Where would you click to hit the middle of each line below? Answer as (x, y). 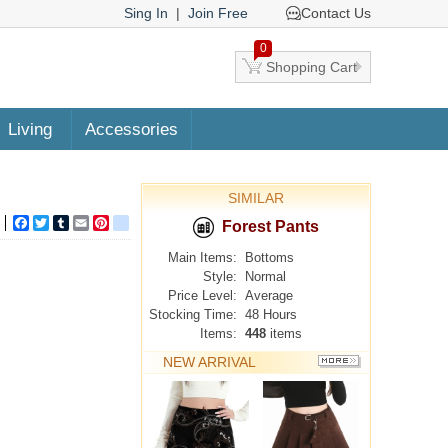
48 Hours (271, 314)
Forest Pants (270, 226)
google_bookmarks (189, 223)
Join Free (218, 13)
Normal (265, 276)
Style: (220, 276)
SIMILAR (256, 198)
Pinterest (137, 223)
